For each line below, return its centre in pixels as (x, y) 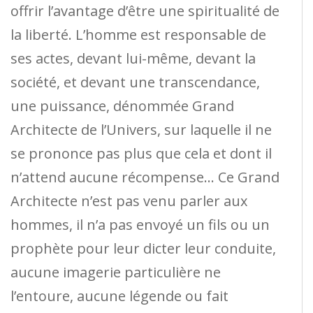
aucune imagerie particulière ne (116, 272)
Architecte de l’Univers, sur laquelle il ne (141, 129)
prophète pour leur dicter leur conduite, (143, 248)
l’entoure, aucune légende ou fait (119, 296)
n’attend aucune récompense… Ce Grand (145, 177)
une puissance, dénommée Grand (122, 105)
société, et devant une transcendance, (135, 82)
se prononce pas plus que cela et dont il (141, 153)
